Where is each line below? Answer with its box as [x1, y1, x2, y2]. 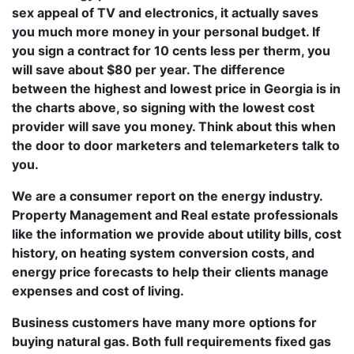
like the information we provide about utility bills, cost [12, 226, 341, 242]
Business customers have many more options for [12, 314, 317, 330]
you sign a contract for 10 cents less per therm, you [12, 43, 330, 58]
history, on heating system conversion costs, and [12, 245, 314, 261]
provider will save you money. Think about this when [12, 119, 336, 134]
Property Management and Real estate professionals [12, 207, 338, 223]
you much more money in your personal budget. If [12, 24, 320, 40]
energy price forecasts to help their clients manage [12, 264, 329, 280]
